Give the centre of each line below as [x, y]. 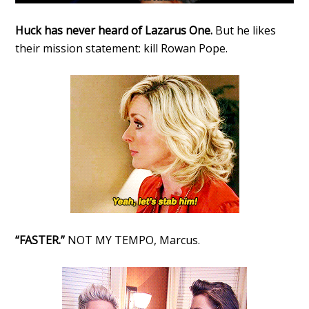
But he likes [246, 31]
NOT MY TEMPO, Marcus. [133, 240]
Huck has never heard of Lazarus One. [116, 31]
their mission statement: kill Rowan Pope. [122, 49]
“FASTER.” [40, 240]
